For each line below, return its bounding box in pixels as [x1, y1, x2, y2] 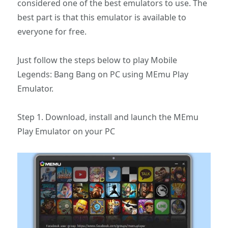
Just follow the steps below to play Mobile [17, 54, 178, 66]
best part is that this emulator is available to [17, 11, 187, 23]
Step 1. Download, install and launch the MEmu [17, 111, 199, 123]
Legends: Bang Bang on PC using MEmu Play [17, 68, 189, 80]
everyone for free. [17, 25, 87, 37]
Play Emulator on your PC [17, 125, 116, 137]
